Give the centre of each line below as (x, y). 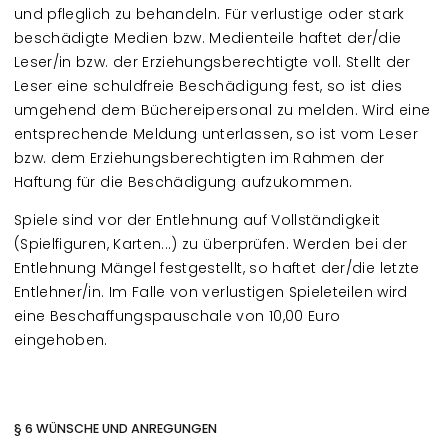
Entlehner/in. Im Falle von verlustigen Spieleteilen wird (211, 292)
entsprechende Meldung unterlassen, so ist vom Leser (216, 134)
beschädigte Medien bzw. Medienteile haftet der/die (208, 38)
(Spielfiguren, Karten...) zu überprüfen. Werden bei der (211, 244)
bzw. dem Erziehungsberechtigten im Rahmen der (199, 158)
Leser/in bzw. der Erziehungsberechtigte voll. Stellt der (212, 62)
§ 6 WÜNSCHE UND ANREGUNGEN (115, 428)
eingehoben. (61, 340)
